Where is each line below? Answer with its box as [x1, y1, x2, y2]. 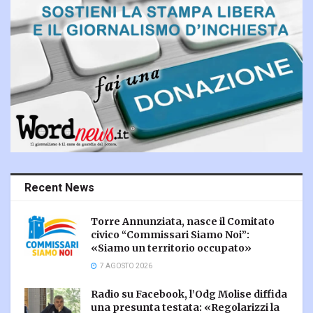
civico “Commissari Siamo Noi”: [91, 228, 249, 242]
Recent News [24, 180, 94, 197]
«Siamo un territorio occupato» [91, 242, 252, 255]
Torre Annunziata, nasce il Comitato [91, 215, 275, 228]
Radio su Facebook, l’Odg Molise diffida [91, 288, 287, 301]
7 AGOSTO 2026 [99, 261, 152, 272]
